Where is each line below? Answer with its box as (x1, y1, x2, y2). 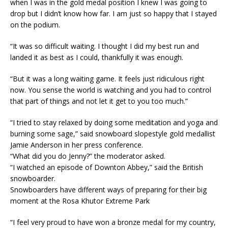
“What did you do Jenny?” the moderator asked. (10, 151, 165, 161)
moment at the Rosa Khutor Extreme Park (10, 195, 150, 206)
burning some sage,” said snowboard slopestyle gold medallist (10, 128, 215, 138)
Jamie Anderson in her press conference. (10, 139, 143, 150)
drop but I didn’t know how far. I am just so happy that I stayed (10, 8, 217, 18)
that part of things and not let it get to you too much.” (10, 96, 188, 106)
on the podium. (10, 19, 60, 30)
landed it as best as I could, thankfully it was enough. (10, 52, 183, 62)
